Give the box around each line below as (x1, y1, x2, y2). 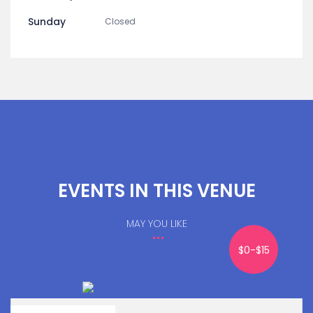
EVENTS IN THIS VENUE (57, 178, 256, 203)
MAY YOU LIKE (126, 217, 187, 231)
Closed (105, 15, 136, 27)
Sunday (28, 15, 66, 29)
